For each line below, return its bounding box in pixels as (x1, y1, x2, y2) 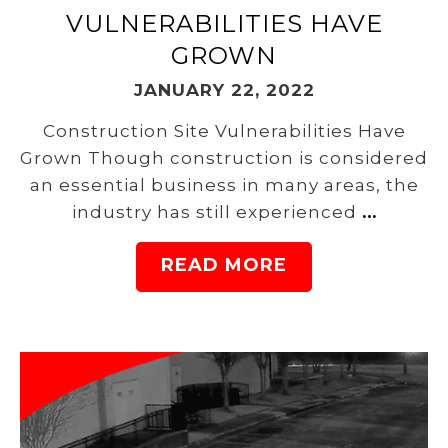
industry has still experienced (71, 201, 362, 222)
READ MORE (161, 253, 287, 276)
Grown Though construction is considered (20, 147, 428, 168)
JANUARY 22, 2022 (133, 79, 315, 100)
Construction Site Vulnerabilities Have (42, 120, 406, 141)
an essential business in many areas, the (29, 174, 419, 195)
